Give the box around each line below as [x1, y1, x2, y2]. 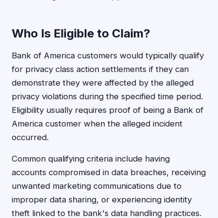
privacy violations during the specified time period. [12, 91, 203, 101]
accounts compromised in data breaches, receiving [12, 167, 206, 177]
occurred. [12, 132, 49, 142]
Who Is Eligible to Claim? [12, 26, 150, 40]
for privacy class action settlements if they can [12, 64, 189, 74]
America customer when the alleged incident [12, 119, 182, 128]
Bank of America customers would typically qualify [12, 51, 204, 60]
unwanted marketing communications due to [12, 181, 182, 191]
